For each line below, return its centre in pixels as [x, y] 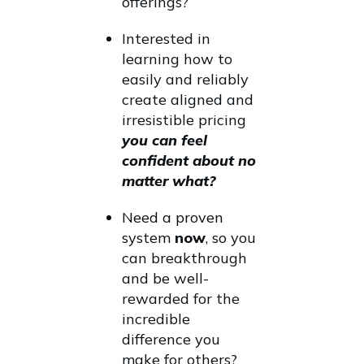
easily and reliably [185, 80]
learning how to [177, 59]
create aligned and [188, 100]
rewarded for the [181, 299]
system [148, 238]
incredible [156, 319]
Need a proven [173, 218]
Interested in [166, 39]
